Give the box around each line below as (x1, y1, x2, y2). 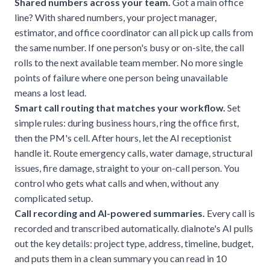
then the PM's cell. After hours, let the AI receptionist (14, 131, 231, 143)
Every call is (205, 207, 255, 219)
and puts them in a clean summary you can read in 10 (14, 252, 227, 264)
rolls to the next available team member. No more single (14, 56, 243, 68)
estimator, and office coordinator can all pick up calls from (14, 26, 253, 38)
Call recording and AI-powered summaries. (14, 207, 205, 219)
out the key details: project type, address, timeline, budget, (14, 237, 253, 249)
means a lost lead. (14, 86, 86, 98)
